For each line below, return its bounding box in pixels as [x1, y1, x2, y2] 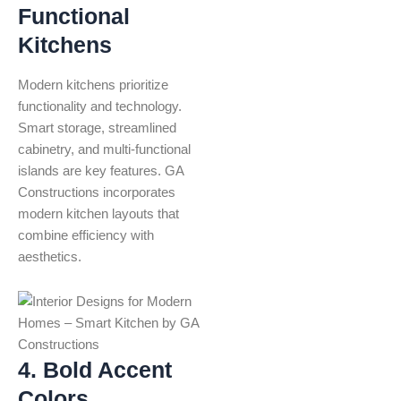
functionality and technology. [18, 99, 182, 115]
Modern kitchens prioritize [18, 78, 168, 93]
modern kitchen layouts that [18, 207, 179, 222]
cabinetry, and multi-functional [18, 142, 191, 158]
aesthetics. [18, 250, 81, 265]
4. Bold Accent [18, 356, 172, 382]
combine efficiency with [18, 228, 154, 243]
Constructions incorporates [18, 185, 175, 200]
